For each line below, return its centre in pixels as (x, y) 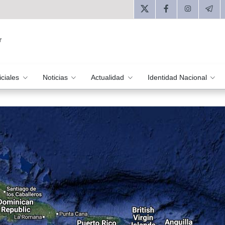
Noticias (56, 77)
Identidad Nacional (178, 77)
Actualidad (109, 77)
